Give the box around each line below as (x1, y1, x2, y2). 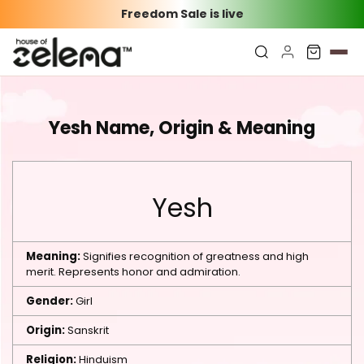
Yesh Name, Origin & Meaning (49, 115, 315, 141)
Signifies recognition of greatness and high (80, 249, 309, 264)
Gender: (26, 293, 73, 309)
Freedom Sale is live (120, 6, 244, 22)
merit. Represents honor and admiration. (26, 264, 240, 279)
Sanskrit (65, 323, 109, 338)
